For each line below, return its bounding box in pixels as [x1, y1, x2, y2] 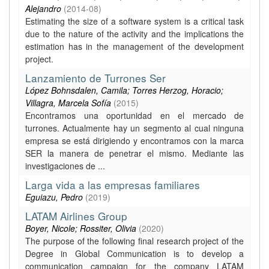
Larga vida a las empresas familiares [25, 177, 200, 192]
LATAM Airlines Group [25, 208, 127, 223]
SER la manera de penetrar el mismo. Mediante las [25, 147, 244, 159]
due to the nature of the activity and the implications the [25, 28, 244, 40]
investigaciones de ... [25, 160, 105, 172]
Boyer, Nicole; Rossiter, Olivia [25, 222, 136, 234]
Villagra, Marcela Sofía [25, 97, 111, 109]
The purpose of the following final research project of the [25, 235, 244, 247]
